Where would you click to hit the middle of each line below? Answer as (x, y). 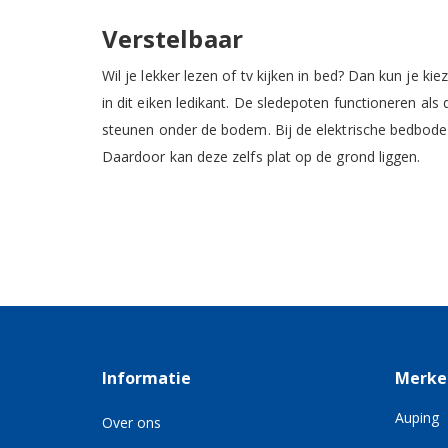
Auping (416, 417)
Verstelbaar (172, 38)
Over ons (131, 422)
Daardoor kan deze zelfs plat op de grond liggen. (261, 156)
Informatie (146, 377)
